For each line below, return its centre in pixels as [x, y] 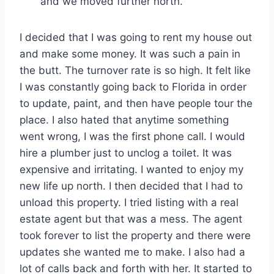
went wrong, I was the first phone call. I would [132, 136]
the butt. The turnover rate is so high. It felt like [135, 70]
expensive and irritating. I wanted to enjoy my [131, 169]
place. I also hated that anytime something [124, 120]
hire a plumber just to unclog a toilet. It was [126, 153]
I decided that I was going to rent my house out [136, 37]
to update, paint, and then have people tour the [136, 103]
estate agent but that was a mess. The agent [131, 219]
